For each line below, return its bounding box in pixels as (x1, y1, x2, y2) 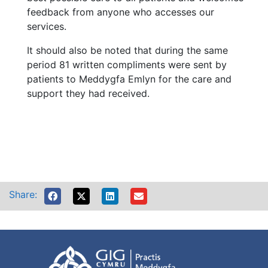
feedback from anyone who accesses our (27, 6, 214, 18)
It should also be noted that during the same (27, 44, 228, 56)
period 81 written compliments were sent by (27, 59, 227, 71)
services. (27, 20, 66, 32)
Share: (9, 188, 37, 200)
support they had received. (27, 87, 150, 99)
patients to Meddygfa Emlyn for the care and (27, 73, 232, 85)
